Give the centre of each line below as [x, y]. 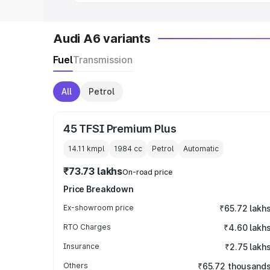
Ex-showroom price [99, 208]
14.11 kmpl [86, 149]
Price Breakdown [99, 189]
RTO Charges [87, 227]
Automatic [201, 149]
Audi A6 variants [102, 39]
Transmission [103, 60]
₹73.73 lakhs [93, 171]
